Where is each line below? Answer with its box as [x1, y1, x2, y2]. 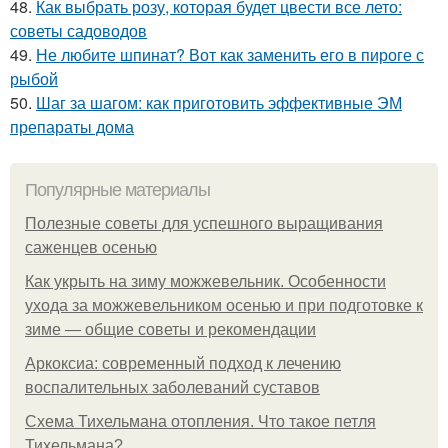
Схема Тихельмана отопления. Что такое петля [25, 413, 376, 431]
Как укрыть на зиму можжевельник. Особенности [25, 273, 386, 291]
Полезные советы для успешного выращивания [25, 215, 383, 233]
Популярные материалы [25, 180, 210, 201]
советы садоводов [10, 19, 147, 43]
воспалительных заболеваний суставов [25, 379, 320, 397]
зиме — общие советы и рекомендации [25, 321, 316, 339]
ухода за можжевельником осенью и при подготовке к [25, 297, 423, 315]
